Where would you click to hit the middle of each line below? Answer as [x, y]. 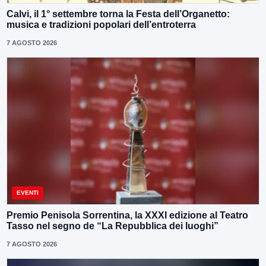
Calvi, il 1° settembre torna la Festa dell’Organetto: [118, 14]
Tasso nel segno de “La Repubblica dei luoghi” [113, 226]
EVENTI [28, 192]
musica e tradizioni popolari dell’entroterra [101, 24]
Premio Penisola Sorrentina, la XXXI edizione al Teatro [127, 215]
